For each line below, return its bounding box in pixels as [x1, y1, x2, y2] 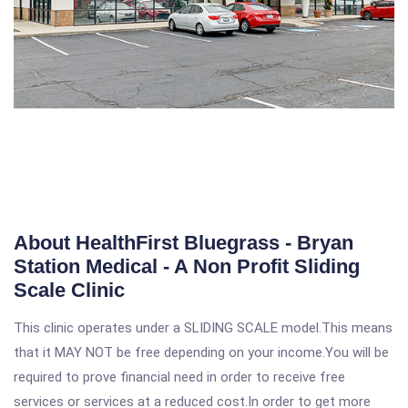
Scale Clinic [14, 279, 125, 301]
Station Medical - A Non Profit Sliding [14, 255, 360, 278]
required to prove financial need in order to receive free [14, 369, 345, 385]
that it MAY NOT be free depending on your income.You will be [14, 344, 389, 361]
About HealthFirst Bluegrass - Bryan [14, 231, 353, 254]
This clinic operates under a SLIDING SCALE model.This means [14, 320, 393, 336]
